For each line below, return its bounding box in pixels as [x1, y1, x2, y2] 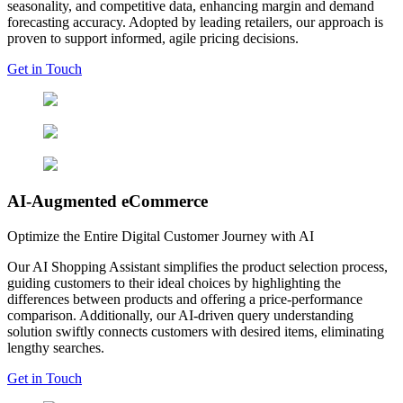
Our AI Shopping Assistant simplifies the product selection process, [7, 258, 388, 274]
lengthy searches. [7, 339, 104, 355]
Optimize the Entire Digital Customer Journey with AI [7, 228, 314, 244]
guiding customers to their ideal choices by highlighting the [7, 274, 341, 291]
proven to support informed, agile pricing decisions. [7, 31, 299, 47]
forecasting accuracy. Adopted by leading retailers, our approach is [7, 14, 383, 31]
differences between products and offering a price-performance [7, 291, 363, 307]
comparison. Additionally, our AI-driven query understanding [7, 307, 354, 323]
